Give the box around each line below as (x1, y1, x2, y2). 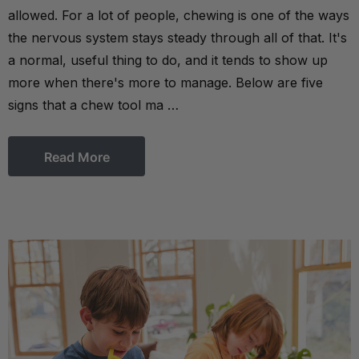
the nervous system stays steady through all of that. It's (8, 30, 347, 46)
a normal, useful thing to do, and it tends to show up (8, 52, 328, 69)
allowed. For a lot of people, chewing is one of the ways (8, 7, 349, 24)
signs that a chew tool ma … (8, 97, 179, 114)
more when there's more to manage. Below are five (8, 75, 323, 91)
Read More (43, 149, 110, 166)
